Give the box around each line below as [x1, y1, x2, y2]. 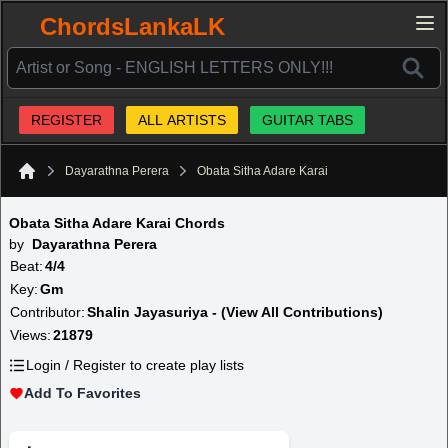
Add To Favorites [24, 385, 141, 401]
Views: [10, 327, 51, 343]
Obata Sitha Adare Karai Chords [9, 215, 225, 231]
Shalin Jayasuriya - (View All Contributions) [87, 304, 383, 320]
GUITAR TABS [262, 112, 353, 128]
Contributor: [10, 304, 85, 320]
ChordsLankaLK [40, 13, 225, 40]
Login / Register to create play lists [26, 357, 244, 373]
